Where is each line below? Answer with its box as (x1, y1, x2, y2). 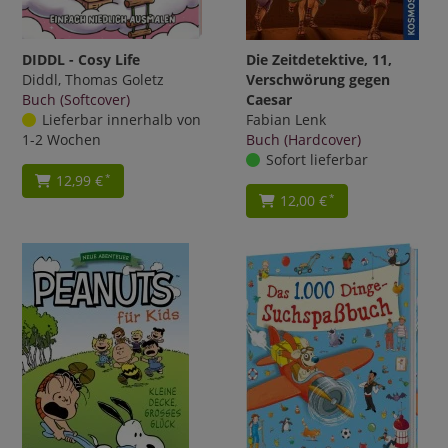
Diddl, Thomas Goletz (22, 69, 164, 89)
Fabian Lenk (246, 109, 326, 129)
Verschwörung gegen (246, 69, 390, 89)
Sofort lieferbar (265, 149, 368, 169)
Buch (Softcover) (22, 89, 130, 109)
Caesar (246, 89, 292, 109)
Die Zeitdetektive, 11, (246, 49, 392, 69)
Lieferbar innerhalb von (41, 109, 201, 129)
